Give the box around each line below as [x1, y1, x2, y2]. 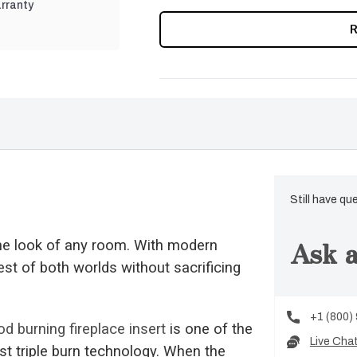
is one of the [166, 320, 253, 339]
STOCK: [159, 31, 199, 46]
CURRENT [159, 14, 210, 29]
